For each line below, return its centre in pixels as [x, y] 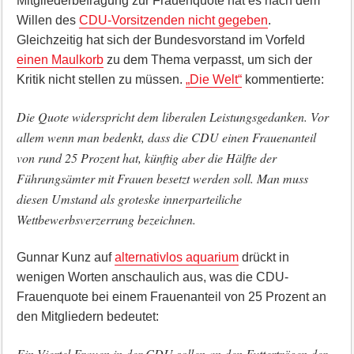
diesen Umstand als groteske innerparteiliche [129, 199]
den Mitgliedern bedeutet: [87, 316]
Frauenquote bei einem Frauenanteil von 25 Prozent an [171, 297]
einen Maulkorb [60, 60]
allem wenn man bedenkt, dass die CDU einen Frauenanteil [166, 137]
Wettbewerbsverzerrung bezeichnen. [106, 219]
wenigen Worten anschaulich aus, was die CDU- [152, 277]
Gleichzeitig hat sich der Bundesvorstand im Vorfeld [160, 40]
